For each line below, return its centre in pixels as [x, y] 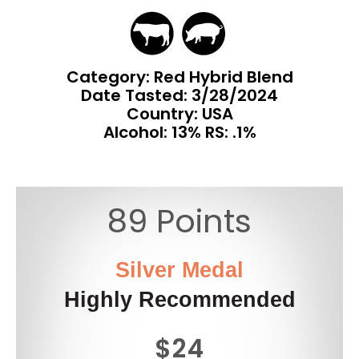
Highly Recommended [179, 300]
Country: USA [179, 114]
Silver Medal [179, 270]
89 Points [179, 222]
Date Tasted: [136, 95]
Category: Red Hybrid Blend [179, 77]
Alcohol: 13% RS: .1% [179, 132]
